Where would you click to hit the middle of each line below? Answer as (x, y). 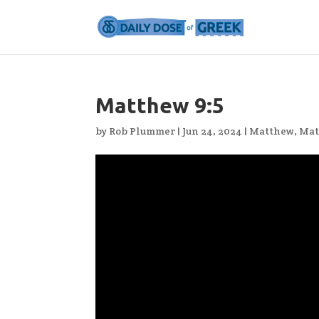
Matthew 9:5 (160, 105)
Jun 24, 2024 (213, 131)
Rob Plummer (142, 131)
